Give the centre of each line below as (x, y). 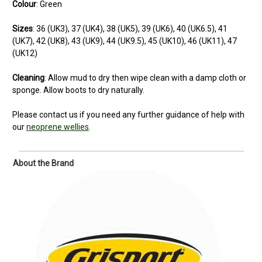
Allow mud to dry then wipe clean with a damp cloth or (147, 77)
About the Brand (43, 163)
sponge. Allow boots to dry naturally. (78, 90)
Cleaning (28, 77)
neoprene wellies (58, 127)
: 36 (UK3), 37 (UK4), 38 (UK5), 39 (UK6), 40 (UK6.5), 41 (130, 28)
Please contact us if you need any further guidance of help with (128, 114)
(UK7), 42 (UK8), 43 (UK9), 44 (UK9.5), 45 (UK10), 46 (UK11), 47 (125, 41)
